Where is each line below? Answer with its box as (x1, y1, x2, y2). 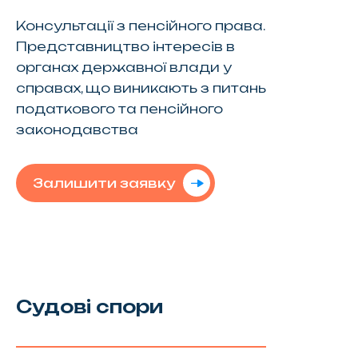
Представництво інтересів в (15, 38, 235, 54)
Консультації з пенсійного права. (15, 17, 265, 34)
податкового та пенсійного (15, 100, 223, 117)
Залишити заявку (32, 174, 175, 191)
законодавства (15, 121, 138, 137)
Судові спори (15, 295, 163, 317)
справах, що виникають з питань (15, 79, 266, 96)
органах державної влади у (15, 58, 232, 75)
